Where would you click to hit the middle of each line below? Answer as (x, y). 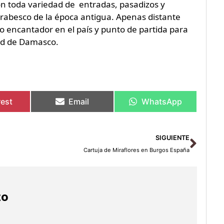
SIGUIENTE (173, 137)
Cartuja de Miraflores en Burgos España (137, 150)
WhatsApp (162, 101)
